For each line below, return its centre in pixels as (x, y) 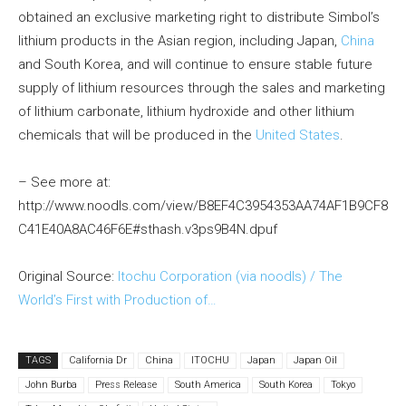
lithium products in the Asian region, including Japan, (179, 41)
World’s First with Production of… (117, 300)
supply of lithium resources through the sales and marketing (202, 88)
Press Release (126, 385)
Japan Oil (315, 361)
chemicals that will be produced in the (137, 135)
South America (208, 385)
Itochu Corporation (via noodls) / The (230, 277)
